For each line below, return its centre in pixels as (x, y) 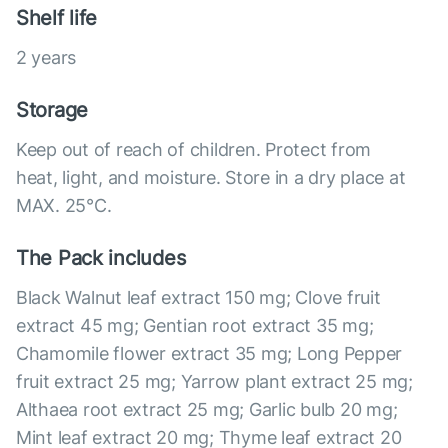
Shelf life (57, 18)
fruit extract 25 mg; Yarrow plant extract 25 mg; (214, 382)
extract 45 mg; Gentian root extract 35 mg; (195, 326)
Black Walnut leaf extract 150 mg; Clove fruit (198, 298)
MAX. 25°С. (64, 206)
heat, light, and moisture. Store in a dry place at (211, 178)
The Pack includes (101, 258)
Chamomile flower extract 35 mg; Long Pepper (209, 354)
